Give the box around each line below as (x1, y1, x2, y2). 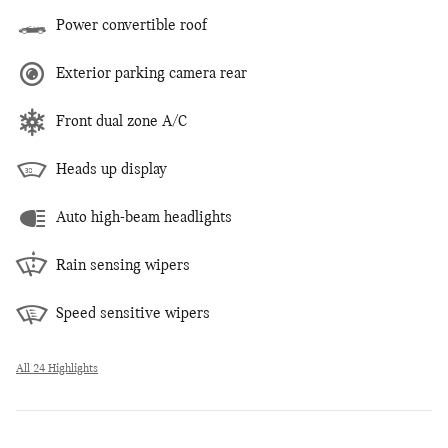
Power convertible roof (56, 17, 207, 34)
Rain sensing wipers (56, 257, 190, 274)
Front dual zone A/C (56, 113, 187, 130)
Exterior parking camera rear (56, 65, 247, 82)
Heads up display (56, 161, 167, 178)
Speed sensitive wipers (56, 305, 210, 322)
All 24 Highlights (16, 362, 98, 375)
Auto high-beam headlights (56, 209, 232, 226)
